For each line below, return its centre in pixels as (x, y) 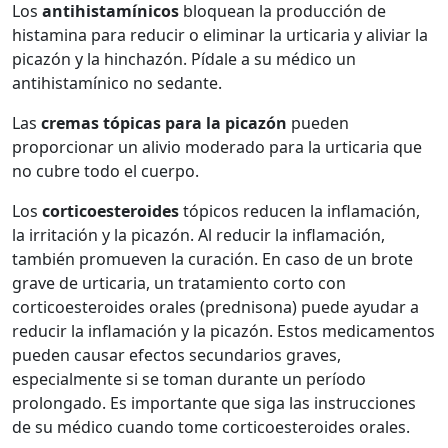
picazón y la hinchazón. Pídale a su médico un (184, 58)
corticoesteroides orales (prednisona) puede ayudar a (215, 306)
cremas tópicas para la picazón (162, 122)
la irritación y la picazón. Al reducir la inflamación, (198, 234)
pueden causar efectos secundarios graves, (176, 354)
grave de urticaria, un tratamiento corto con (179, 282)
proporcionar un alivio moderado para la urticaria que (217, 146)
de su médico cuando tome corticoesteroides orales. (211, 426)
